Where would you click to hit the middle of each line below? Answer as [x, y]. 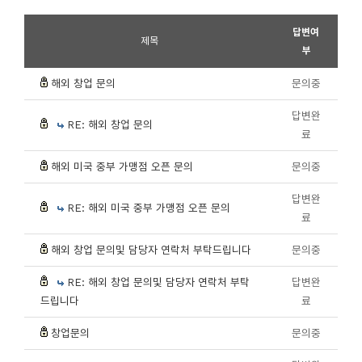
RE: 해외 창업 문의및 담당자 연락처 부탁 [158, 282]
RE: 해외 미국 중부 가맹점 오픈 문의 [149, 208]
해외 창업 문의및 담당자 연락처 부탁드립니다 [151, 250]
